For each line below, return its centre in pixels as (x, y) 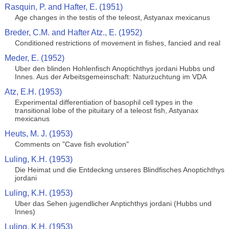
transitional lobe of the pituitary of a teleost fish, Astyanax (106, 110)
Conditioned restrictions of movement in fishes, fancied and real (117, 43)
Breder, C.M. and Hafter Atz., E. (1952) (73, 32)
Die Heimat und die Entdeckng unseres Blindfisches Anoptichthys (119, 170)
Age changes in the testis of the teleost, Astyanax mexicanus (112, 17)
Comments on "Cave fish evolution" (72, 144)
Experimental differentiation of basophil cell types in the (104, 102)
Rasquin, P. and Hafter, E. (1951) (63, 7)
